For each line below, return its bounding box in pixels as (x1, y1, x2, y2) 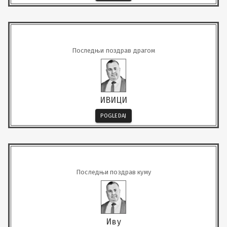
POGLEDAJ (100, 112, 127, 119)
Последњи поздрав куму (76, 168, 151, 176)
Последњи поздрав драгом (71, 46, 156, 54)
